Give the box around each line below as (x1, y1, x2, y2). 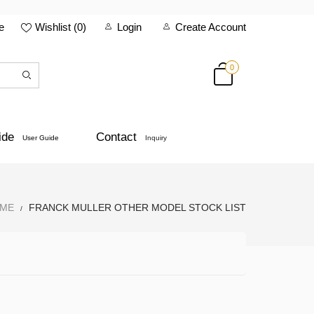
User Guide (22, 133, 59, 142)
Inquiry (145, 133, 167, 142)
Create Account (175, 21, 246, 33)
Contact (96, 130, 140, 144)
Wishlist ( (35, 21, 77, 33)
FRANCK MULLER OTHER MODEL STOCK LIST (29, 201, 246, 213)
